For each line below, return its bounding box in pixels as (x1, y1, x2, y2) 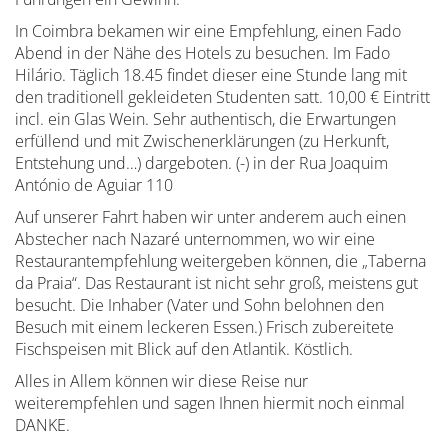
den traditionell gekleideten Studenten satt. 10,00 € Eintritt (15, 86, 430, 108)
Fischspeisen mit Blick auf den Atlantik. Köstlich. (15, 338, 353, 360)
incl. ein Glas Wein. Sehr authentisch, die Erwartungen (15, 108, 396, 130)
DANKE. (15, 414, 70, 436)
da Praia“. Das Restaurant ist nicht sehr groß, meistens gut (15, 272, 418, 294)
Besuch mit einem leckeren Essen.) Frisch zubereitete (15, 316, 394, 338)
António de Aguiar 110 (15, 174, 173, 196)
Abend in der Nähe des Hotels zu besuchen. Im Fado (15, 42, 390, 64)
